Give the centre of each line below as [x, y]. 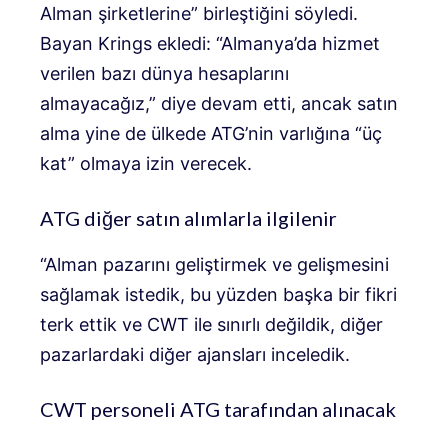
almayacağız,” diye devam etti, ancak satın [219, 104]
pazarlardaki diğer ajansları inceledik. [195, 355]
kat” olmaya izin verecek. [146, 164]
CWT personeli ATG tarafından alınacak [218, 409]
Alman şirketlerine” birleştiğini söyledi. [199, 14]
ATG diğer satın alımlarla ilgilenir [188, 218]
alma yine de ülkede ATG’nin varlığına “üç [211, 134]
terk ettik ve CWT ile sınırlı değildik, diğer [211, 325]
